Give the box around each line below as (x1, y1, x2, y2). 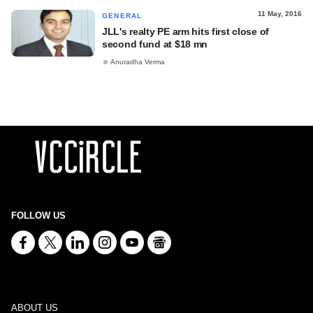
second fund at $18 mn (102, 38, 208, 50)
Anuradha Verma (110, 58, 165, 66)
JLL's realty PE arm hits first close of (102, 26, 270, 37)
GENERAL (102, 12, 143, 20)
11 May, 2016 (258, 10, 302, 17)
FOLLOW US (11, 210, 66, 221)
